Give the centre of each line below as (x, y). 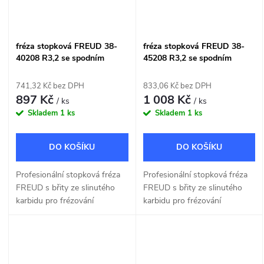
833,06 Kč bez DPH (177, 86)
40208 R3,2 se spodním (60, 58)
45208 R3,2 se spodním (187, 58)
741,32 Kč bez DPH (50, 86)
